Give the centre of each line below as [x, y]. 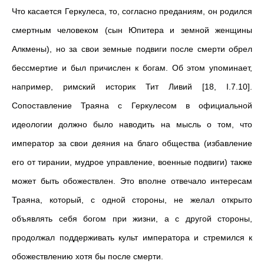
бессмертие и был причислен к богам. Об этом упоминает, [132, 68]
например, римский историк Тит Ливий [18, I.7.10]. [132, 87]
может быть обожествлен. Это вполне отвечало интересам [132, 181]
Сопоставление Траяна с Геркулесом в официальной [132, 105]
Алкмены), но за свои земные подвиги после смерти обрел [132, 49]
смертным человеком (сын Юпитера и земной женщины [132, 30]
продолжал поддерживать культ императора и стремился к [132, 237]
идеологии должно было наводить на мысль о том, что [132, 124]
